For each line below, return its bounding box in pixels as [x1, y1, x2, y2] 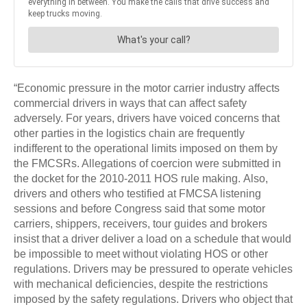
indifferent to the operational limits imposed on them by [14, 143, 278, 155]
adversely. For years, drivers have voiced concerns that [14, 112, 280, 125]
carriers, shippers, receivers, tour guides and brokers [14, 218, 267, 230]
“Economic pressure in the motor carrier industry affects [14, 82, 280, 95]
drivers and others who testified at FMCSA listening [14, 188, 261, 200]
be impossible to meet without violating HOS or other [14, 248, 268, 260]
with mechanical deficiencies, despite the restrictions [14, 278, 268, 291]
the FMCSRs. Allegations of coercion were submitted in [14, 158, 281, 170]
